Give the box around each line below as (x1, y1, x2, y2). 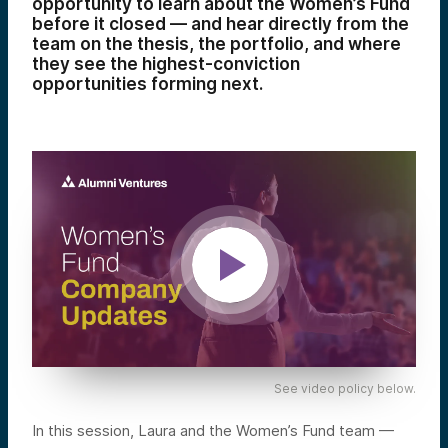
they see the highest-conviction (32, 54, 300, 74)
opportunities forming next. (32, 74, 263, 94)
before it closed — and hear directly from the (32, 14, 409, 34)
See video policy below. (273, 380, 416, 396)
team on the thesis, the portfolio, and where (32, 34, 401, 54)
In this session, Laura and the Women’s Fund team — (32, 420, 394, 440)
